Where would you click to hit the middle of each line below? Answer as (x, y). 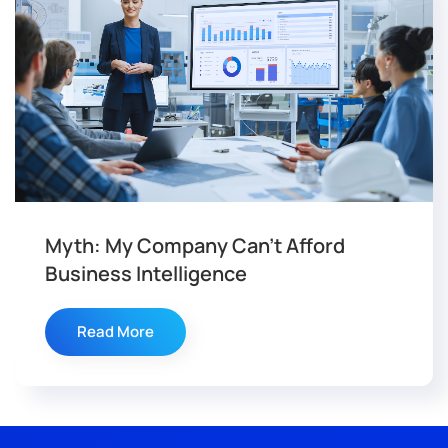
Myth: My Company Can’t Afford (195, 245)
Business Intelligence (146, 273)
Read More (115, 331)
